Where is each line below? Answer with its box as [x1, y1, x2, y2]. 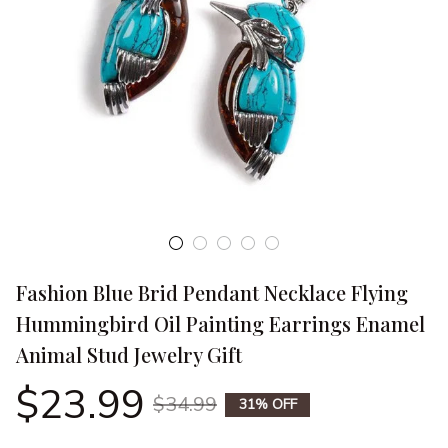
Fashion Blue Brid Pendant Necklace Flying [16, 278, 408, 306]
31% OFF [238, 394, 297, 414]
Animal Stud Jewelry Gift [16, 340, 242, 368]
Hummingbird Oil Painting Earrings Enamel [16, 309, 425, 337]
